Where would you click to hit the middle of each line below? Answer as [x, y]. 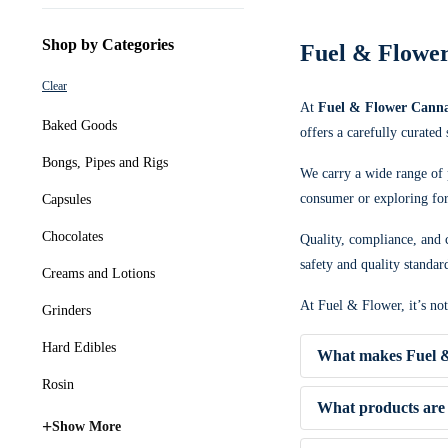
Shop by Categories [108, 44]
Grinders [66, 310]
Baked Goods [79, 125]
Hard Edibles [79, 347]
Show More [86, 426]
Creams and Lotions [98, 273]
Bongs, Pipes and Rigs [105, 162]
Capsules [66, 199]
